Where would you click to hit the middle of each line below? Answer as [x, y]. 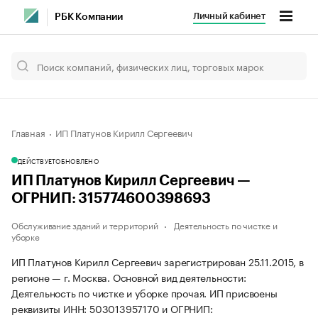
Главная [28, 132]
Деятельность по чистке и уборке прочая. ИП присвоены [144, 292]
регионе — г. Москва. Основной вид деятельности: [129, 277]
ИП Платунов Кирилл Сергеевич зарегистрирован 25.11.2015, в [158, 261]
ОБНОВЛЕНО [77, 160]
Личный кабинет [229, 16]
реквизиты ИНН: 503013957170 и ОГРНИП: [112, 308]
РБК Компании [89, 17]
